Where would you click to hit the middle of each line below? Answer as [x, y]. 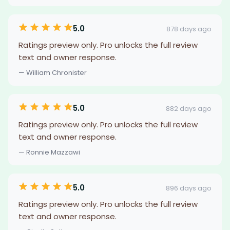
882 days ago [189, 108]
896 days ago [189, 188]
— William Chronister [53, 73]
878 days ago [189, 29]
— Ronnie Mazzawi [49, 152]
